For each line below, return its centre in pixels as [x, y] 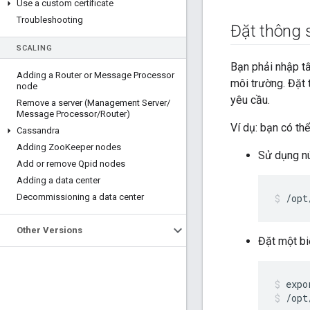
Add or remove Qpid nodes [71, 164]
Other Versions [49, 230]
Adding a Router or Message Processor [95, 75]
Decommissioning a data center [80, 197]
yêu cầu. [250, 100]
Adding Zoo [41, 147]
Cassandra [38, 130]
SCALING [35, 48]
